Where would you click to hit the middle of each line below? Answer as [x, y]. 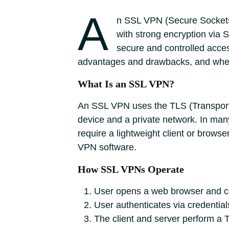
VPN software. [107, 147]
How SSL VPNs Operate [131, 169]
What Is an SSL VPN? [126, 84]
